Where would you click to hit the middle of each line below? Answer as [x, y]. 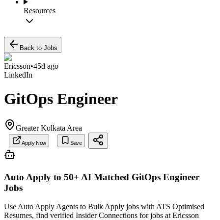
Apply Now [34, 143]
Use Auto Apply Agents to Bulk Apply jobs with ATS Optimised [104, 207]
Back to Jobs [39, 48]
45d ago [46, 66]
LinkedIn [18, 75]
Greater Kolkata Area [49, 128]
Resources [40, 11]
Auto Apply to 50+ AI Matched [67, 177]
